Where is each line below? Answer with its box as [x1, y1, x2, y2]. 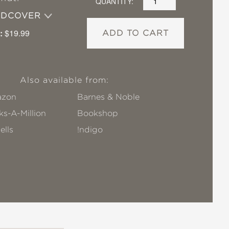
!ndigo [77, 125, 103, 134]
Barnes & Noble [77, 93, 140, 101]
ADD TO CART [102, 29, 169, 37]
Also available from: [19, 76, 109, 84]
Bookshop [77, 109, 119, 118]
